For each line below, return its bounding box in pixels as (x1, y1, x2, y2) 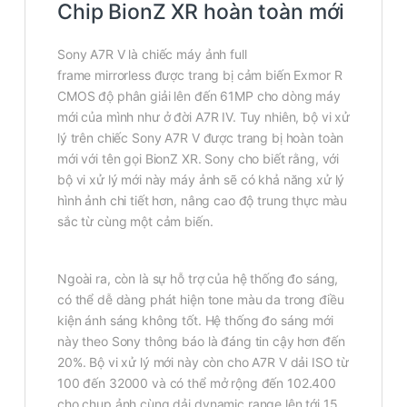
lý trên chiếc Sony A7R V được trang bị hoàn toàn (57, 130, 344, 146)
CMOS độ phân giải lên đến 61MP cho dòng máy (57, 88, 341, 104)
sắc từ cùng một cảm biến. (57, 213, 213, 230)
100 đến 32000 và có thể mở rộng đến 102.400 (57, 375, 336, 392)
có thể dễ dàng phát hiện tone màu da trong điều (57, 292, 344, 308)
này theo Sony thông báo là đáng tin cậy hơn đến (57, 333, 345, 350)
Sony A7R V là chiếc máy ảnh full (57, 46, 247, 63)
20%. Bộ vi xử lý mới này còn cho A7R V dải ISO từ (57, 354, 350, 371)
